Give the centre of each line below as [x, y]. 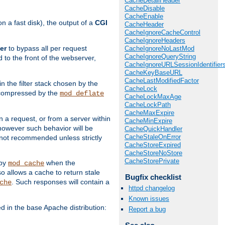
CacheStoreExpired [153, 145]
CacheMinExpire [148, 121]
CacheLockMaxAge [153, 97]
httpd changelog [152, 188]
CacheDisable [145, 9]
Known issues [149, 198]
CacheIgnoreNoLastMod [159, 49]
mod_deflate [82, 94]
